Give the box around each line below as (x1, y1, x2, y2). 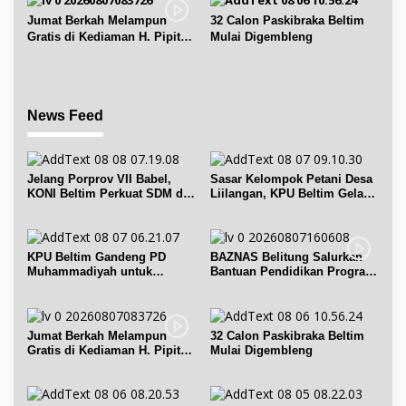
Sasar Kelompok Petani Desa (209, 172, 372, 187)
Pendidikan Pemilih (27, 279, 138, 294)
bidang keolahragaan (27, 201, 145, 216)
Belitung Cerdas (209, 279, 300, 294)
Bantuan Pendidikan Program (209, 265, 376, 279)
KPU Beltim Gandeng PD (27, 250, 166, 265)
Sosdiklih (209, 201, 264, 216)
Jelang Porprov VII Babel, (27, 172, 171, 187)
